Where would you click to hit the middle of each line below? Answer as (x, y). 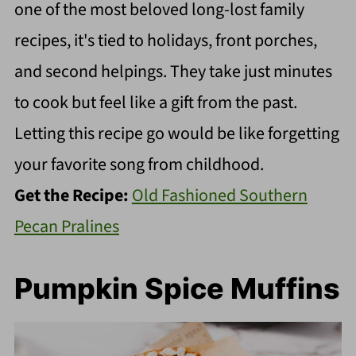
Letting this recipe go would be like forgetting (176, 134)
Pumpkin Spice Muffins (177, 289)
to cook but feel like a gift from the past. (155, 103)
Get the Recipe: (73, 196)
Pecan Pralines (66, 227)
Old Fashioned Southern (219, 196)
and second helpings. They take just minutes (173, 72)
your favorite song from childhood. (139, 165)
